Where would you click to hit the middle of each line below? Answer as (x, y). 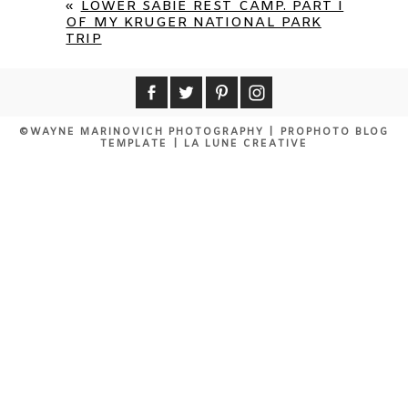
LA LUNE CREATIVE (246, 144)
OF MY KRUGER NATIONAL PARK (194, 23)
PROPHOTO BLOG (334, 133)
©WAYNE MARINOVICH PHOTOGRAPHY (142, 133)
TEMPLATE (134, 144)
